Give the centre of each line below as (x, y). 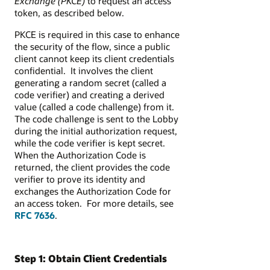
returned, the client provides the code (92, 167)
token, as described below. (69, 12)
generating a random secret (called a (90, 82)
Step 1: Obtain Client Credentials (91, 259)
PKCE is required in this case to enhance (97, 34)
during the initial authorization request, (96, 130)
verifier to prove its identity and (80, 179)
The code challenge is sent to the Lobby (96, 118)
